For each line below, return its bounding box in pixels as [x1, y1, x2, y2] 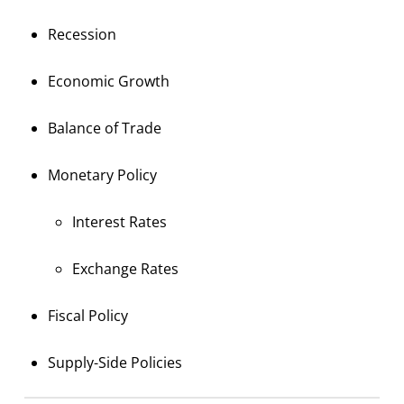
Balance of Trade [48, 117, 162, 138]
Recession [48, 23, 117, 44]
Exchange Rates [71, 258, 179, 279]
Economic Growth [48, 70, 170, 91]
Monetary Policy [48, 164, 158, 185]
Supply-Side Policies [48, 352, 183, 372]
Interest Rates [71, 211, 167, 232]
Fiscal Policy [48, 305, 129, 326]
